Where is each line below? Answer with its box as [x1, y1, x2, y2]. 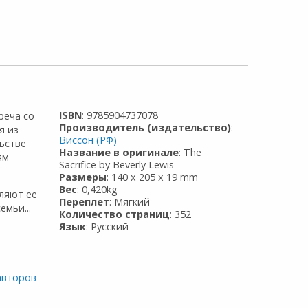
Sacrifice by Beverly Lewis [59, 157, 175, 171]
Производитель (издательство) [59, 120, 232, 134]
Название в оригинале [59, 145, 179, 159]
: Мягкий [109, 195, 151, 208]
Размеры [59, 170, 107, 184]
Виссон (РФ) [59, 133, 118, 146]
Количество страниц [59, 207, 170, 221]
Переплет [59, 195, 110, 208]
